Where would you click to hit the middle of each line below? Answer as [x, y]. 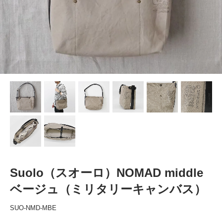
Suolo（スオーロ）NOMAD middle [107, 172]
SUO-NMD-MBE [33, 208]
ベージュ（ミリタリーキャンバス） [108, 189]
